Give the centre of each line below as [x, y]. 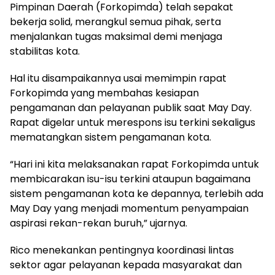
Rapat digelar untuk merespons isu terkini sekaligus [133, 122]
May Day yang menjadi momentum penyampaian [129, 208]
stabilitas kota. [45, 51]
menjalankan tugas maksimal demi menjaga [116, 37]
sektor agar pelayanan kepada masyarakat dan [126, 265]
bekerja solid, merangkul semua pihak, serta [115, 22]
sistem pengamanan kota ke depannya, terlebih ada [137, 194]
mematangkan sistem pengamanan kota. [110, 137]
